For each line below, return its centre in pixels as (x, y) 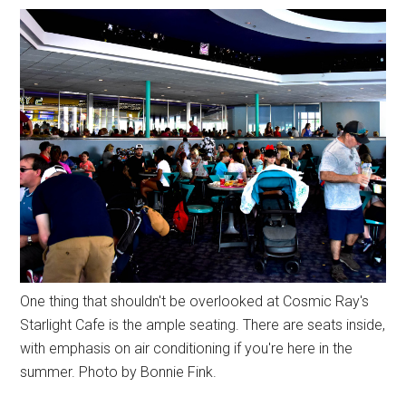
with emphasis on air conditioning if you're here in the (187, 349)
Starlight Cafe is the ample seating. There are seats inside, (203, 325)
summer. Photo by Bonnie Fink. (119, 372)
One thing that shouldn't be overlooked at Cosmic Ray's (195, 302)
